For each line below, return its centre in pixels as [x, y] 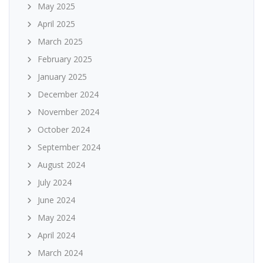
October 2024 [64, 130]
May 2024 [56, 218]
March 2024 [60, 253]
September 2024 [69, 147]
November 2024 [68, 112]
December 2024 [68, 95]
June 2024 [56, 200]
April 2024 [56, 235]
